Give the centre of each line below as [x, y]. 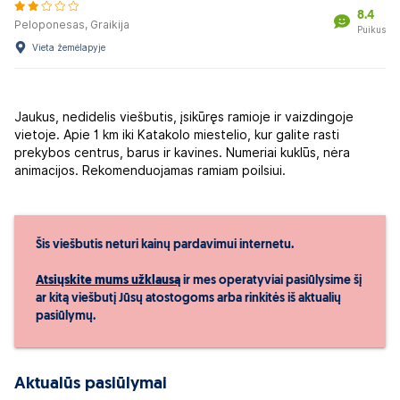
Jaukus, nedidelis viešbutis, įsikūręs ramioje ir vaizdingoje [184, 117]
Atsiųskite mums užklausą [108, 281]
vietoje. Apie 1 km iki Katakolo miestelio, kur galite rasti [177, 135]
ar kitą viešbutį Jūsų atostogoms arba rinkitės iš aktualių [188, 299]
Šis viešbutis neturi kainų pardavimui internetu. [165, 245]
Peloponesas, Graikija [72, 25]
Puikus [371, 29]
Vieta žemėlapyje [69, 47]
